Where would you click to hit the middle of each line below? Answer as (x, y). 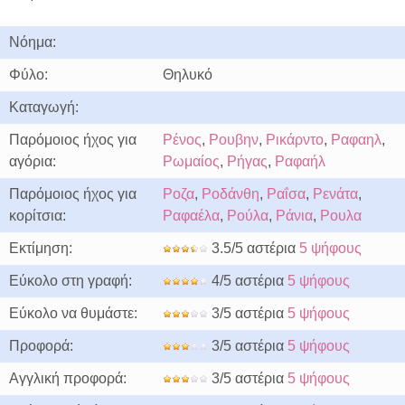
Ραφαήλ (300, 161)
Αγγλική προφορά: (68, 378)
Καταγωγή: (44, 107)
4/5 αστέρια (248, 281)
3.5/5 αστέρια (254, 248)
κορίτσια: (38, 216)
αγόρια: (33, 161)
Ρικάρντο (295, 140)
